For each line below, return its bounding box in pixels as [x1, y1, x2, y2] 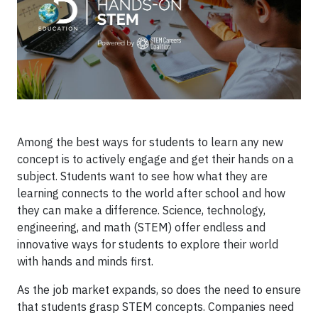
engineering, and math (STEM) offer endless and [17, 220, 265, 234]
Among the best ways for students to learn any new [17, 135, 283, 149]
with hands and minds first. [17, 254, 153, 268]
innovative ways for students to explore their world [17, 237, 278, 251]
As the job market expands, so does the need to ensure [17, 283, 301, 297]
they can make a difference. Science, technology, [17, 203, 265, 217]
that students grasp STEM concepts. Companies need [17, 300, 294, 314]
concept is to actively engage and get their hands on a [17, 152, 294, 166]
